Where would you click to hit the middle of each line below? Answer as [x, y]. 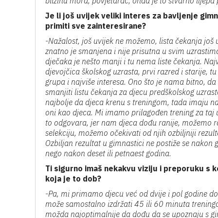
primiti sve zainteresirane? [96, 26]
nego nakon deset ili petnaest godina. [108, 153]
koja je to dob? [73, 179]
